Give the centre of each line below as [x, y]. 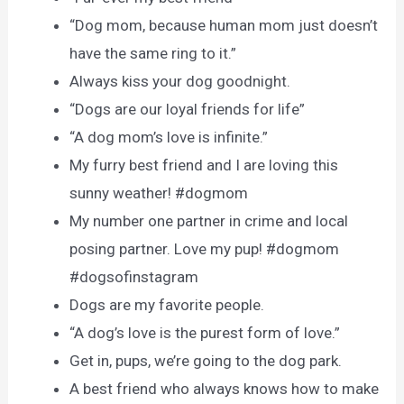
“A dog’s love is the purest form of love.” [205, 333]
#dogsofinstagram [134, 277]
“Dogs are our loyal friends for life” [188, 110]
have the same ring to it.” [153, 54]
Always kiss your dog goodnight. [180, 82]
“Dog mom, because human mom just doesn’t [224, 26]
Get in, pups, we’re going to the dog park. [206, 361]
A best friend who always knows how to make [225, 389]
